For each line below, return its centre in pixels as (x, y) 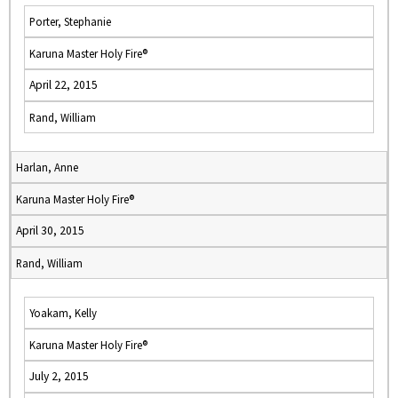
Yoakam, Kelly (63, 313)
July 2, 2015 (59, 376)
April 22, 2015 (64, 85)
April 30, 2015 (50, 231)
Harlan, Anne (47, 167)
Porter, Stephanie (70, 21)
